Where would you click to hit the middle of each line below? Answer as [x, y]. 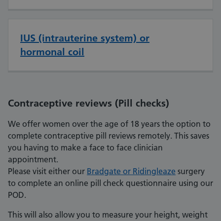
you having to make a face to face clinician [85, 148]
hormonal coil [52, 52]
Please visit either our [47, 171]
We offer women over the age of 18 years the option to [109, 124]
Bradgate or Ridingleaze [131, 171]
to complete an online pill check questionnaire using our [110, 183]
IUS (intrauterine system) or [85, 38]
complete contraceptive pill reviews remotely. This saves [109, 136]
